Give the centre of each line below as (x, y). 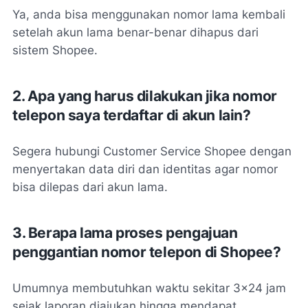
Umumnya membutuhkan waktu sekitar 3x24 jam (149, 288)
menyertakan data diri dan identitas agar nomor (145, 169)
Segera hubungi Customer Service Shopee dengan (152, 152)
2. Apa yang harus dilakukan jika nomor (145, 96)
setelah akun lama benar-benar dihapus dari (135, 33)
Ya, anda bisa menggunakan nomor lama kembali (149, 15)
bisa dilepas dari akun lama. (90, 187)
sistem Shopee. (55, 51)
